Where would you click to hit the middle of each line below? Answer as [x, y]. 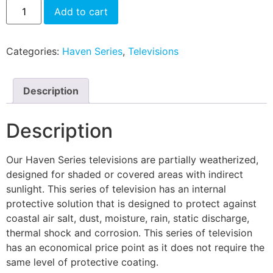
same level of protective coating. [82, 262]
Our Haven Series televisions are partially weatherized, [132, 159]
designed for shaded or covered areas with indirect [125, 174]
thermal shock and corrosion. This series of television [129, 232]
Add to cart [81, 11]
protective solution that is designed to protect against [131, 203]
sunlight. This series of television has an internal [116, 189]
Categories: [34, 51]
